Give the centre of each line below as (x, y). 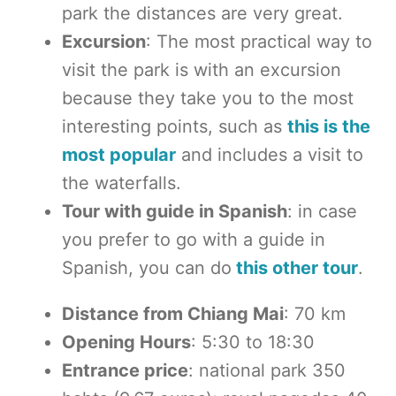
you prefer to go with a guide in (194, 240)
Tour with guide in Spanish (175, 211)
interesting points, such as (175, 126)
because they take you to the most (208, 98)
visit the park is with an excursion (202, 70)
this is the (329, 126)
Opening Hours (126, 342)
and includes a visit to (270, 155)
